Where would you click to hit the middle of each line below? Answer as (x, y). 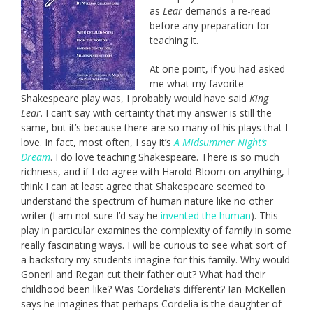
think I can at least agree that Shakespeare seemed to (143, 186)
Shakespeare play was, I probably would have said (135, 98)
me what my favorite (197, 83)
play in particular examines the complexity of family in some (156, 230)
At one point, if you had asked (217, 68)
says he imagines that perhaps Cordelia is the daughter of (151, 303)
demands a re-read (228, 10)
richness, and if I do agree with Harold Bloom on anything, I (155, 171)
